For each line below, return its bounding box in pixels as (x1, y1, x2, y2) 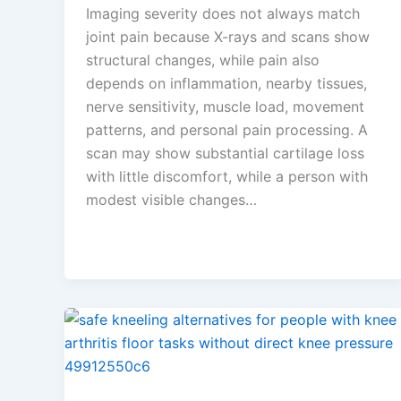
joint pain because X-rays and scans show (86, 28, 370, 47)
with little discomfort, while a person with (86, 167, 368, 186)
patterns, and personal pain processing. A (86, 121, 368, 140)
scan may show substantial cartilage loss (86, 144, 364, 163)
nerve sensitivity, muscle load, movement (86, 98, 364, 116)
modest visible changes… (86, 191, 257, 209)
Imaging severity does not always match (86, 4, 360, 23)
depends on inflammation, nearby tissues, (86, 74, 367, 93)
